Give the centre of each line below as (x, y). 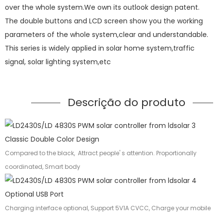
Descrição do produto (127, 103)
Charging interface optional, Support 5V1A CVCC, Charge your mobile (108, 208)
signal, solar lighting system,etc (66, 62)
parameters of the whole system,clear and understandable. (107, 35)
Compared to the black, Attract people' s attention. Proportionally (101, 153)
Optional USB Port (34, 194)
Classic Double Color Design (52, 139)
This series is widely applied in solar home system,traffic (100, 48)
